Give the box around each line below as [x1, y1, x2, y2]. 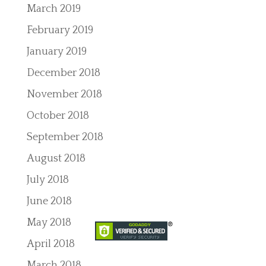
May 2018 [26, 217, 71, 229]
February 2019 [26, 24, 93, 36]
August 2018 [26, 153, 85, 164]
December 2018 [26, 67, 100, 79]
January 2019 [26, 46, 87, 58]
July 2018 [26, 174, 69, 186]
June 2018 [26, 195, 72, 207]
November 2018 [26, 88, 102, 100]
